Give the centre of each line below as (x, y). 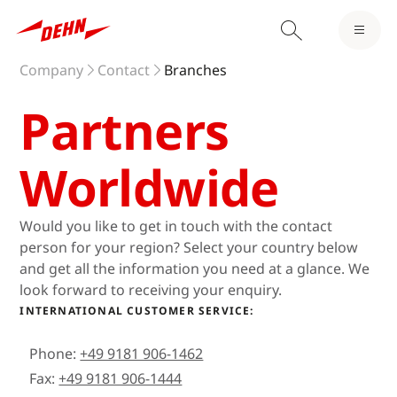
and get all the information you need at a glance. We (195, 269)
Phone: (55, 354)
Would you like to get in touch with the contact (176, 226)
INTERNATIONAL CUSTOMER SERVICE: (137, 311)
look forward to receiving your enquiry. (151, 290)
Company (52, 70)
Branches (196, 70)
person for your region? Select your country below (189, 248)
